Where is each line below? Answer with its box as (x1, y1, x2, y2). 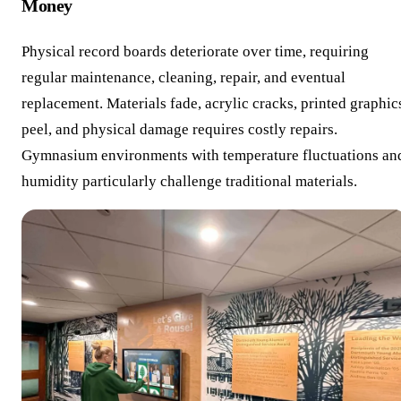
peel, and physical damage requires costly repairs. (21, 120, 337, 138)
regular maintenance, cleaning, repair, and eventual (21, 68, 346, 86)
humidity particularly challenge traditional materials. (21, 172, 357, 190)
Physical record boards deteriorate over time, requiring (21, 42, 369, 60)
